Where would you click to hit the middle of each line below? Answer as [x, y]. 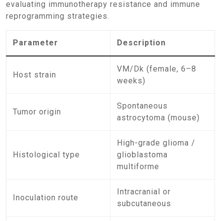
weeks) [131, 81]
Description [142, 43]
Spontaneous [143, 106]
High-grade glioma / [156, 143]
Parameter [36, 43]
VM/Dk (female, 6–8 [157, 69]
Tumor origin [37, 112]
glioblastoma [143, 155]
